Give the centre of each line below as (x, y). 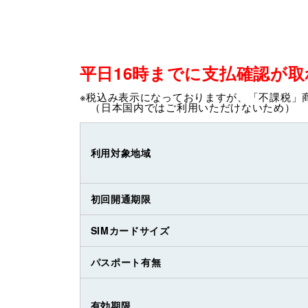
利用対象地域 (121, 153)
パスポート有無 (126, 262)
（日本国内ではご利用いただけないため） (187, 107)
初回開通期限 (121, 199)
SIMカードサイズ (130, 231)
